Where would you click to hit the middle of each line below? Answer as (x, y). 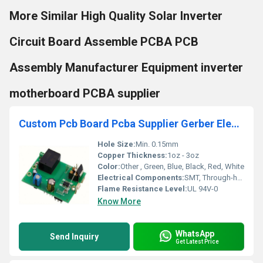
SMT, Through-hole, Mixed (211, 178)
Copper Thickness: (132, 155)
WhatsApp (195, 233)
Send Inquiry (74, 237)
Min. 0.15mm (157, 144)
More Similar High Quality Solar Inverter (116, 16)
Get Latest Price (197, 241)
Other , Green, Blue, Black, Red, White (182, 166)
